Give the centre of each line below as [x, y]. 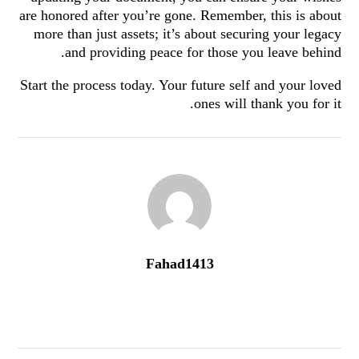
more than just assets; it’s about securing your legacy [188, 34]
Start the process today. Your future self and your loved [181, 85]
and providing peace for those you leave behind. [203, 52]
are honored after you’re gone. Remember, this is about [180, 15]
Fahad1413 [179, 264]
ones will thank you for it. [268, 103]
